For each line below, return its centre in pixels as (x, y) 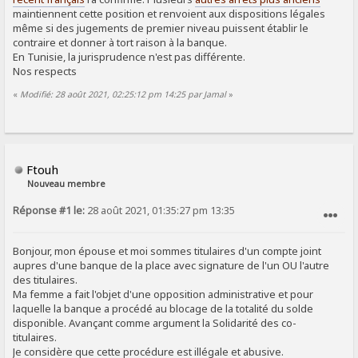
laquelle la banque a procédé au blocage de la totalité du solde (163, 309)
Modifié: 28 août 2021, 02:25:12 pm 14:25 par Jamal (123, 94)
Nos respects (45, 72)
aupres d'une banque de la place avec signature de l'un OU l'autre (171, 266)
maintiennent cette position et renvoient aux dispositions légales (169, 14)
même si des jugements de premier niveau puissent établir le (161, 28)
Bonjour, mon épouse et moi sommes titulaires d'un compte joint (167, 251)
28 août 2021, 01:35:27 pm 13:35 (160, 211)
